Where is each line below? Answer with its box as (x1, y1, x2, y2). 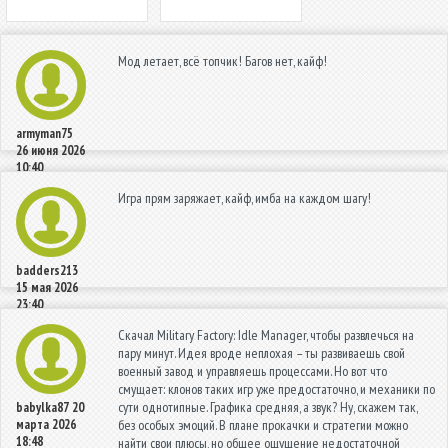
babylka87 (16, 398, 69, 416)
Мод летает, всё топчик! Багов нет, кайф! (118, 51, 327, 70)
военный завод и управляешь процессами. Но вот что (118, 361, 387, 380)
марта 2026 (16, 415, 76, 433)
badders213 (16, 261, 78, 279)
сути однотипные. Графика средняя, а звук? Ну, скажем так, (118, 397, 417, 416)
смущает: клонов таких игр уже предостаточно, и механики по (118, 379, 435, 398)
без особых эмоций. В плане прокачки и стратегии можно (118, 415, 408, 434)
